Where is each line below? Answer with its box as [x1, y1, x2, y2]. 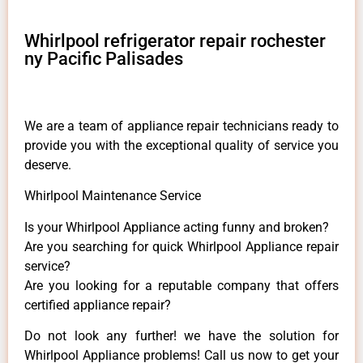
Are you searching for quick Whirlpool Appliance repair [24, 238, 339, 254]
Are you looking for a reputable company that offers [24, 277, 339, 293]
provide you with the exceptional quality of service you [24, 137, 339, 153]
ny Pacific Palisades [24, 48, 183, 69]
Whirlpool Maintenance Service [24, 188, 201, 204]
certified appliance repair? [24, 297, 171, 313]
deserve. [24, 156, 71, 173]
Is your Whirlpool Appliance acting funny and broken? [24, 219, 329, 235]
